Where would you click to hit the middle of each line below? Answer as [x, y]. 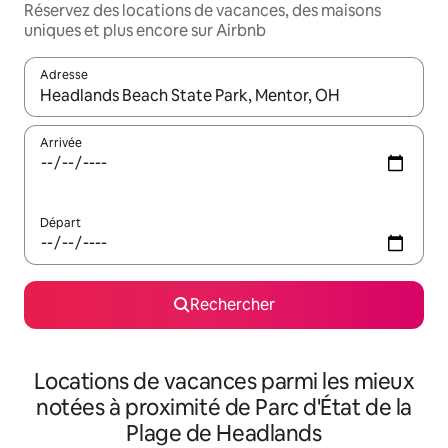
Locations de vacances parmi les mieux [224, 382]
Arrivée [61, 143]
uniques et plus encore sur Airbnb [145, 31]
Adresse [64, 75]
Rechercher [232, 305]
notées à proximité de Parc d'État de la [224, 408]
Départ [60, 223]
